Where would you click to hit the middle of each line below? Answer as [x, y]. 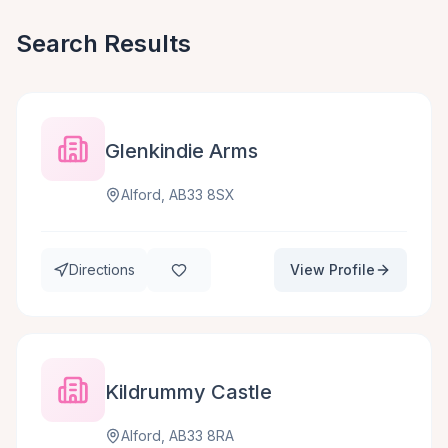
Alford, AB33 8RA [177, 435]
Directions [102, 269]
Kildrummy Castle [188, 392]
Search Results [103, 43]
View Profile [332, 269]
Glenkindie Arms [181, 151]
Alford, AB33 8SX [178, 194]
